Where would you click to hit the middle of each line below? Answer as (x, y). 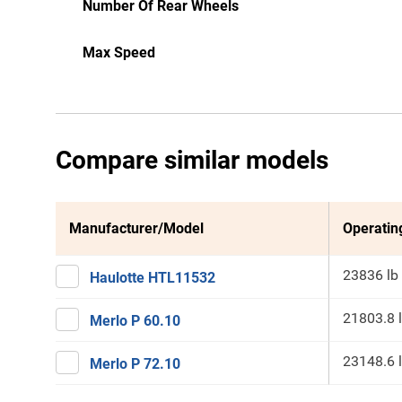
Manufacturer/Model (136, 228)
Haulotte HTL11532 (153, 278)
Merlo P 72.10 (135, 364)
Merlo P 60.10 (135, 321)
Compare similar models (192, 160)
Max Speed (119, 52)
